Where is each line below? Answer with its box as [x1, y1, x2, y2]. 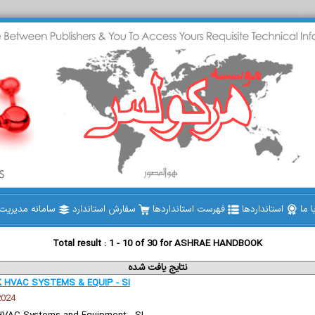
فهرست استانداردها [153, 202, 228, 217]
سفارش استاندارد [72, 202, 139, 217]
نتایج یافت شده [128, 261, 187, 275]
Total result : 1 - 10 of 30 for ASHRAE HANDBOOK [53, 237, 262, 251]
